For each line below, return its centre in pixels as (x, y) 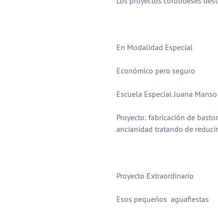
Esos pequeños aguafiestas (162, 199)
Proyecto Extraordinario (155, 176)
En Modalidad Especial (154, 47)
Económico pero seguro (155, 71)
